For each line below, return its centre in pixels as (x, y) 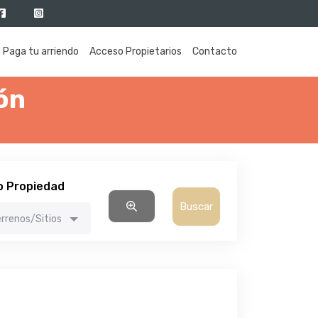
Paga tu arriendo (41, 51)
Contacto (215, 51)
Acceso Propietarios (136, 51)
